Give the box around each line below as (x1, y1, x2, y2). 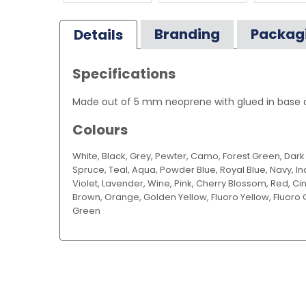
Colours (72, 120, 128, 139)
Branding (154, 24, 220, 44)
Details (74, 25, 123, 44)
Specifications (72, 64, 176, 83)
